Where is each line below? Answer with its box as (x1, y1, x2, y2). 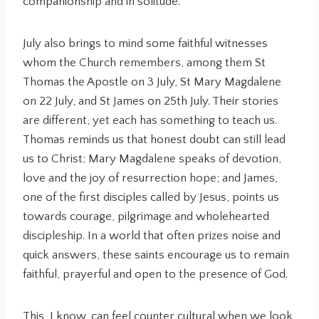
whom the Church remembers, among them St (23, 56, 266, 69)
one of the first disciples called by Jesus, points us (23, 191, 279, 204)
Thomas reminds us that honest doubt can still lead (23, 133, 286, 146)
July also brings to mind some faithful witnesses (23, 37, 268, 50)
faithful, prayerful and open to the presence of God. (23, 268, 288, 281)
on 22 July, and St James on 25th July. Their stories (23, 95, 278, 108)
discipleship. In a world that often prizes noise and (23, 229, 281, 242)
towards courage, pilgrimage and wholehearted (23, 210, 269, 223)
